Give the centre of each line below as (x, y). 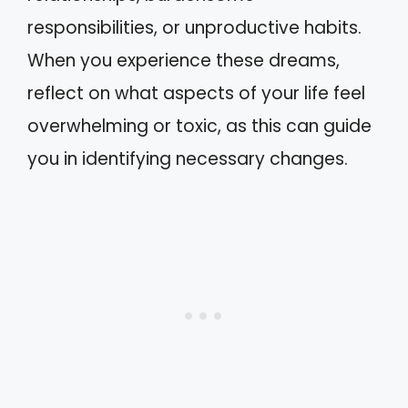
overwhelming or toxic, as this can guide (199, 126)
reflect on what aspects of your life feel (196, 93)
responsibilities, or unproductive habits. (194, 28)
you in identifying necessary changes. (188, 159)
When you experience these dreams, (184, 61)
